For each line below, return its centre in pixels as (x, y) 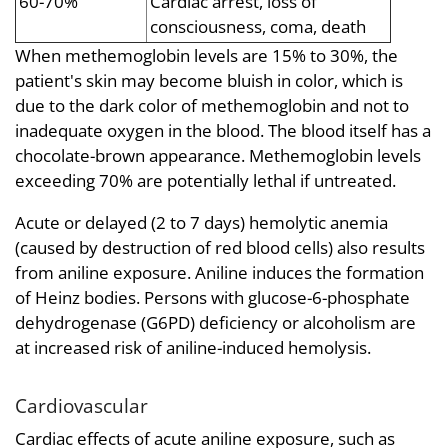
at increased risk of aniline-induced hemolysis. (193, 347)
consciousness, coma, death (258, 26)
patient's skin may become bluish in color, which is (209, 80)
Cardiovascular (81, 405)
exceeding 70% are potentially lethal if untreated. (205, 180)
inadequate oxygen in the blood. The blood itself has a (223, 130)
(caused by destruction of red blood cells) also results (220, 247)
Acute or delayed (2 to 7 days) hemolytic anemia (201, 222)
